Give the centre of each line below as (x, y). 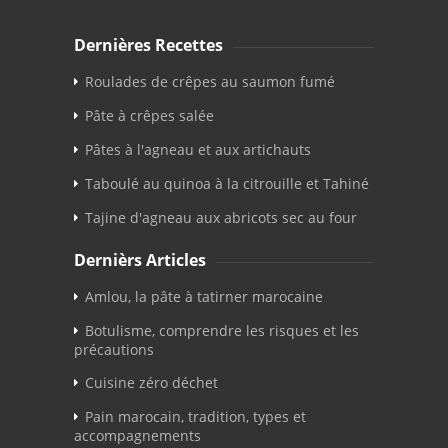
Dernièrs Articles (140, 259)
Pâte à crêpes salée (149, 115)
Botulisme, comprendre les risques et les (222, 330)
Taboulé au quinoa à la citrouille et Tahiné (227, 183)
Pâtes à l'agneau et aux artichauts (198, 149)
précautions (114, 349)
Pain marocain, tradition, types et (195, 416)
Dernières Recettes (148, 44)
